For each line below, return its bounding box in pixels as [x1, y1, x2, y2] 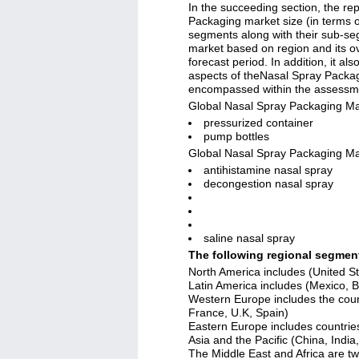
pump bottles [204, 130, 269, 143]
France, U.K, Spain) [188, 306, 288, 319]
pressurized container [204, 116, 313, 129]
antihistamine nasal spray [204, 163, 333, 176]
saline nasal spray [204, 232, 295, 244]
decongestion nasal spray [204, 177, 333, 190]
